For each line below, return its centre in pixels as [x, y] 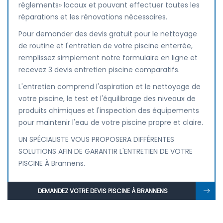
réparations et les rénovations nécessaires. [93, 17]
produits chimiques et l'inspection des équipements [109, 111]
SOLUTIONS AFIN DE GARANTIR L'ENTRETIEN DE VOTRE [106, 151]
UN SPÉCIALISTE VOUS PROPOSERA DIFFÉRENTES [96, 139]
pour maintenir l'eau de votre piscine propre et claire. [111, 122]
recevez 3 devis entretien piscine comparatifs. [99, 70]
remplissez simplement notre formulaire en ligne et [108, 58]
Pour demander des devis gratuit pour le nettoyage [108, 34]
